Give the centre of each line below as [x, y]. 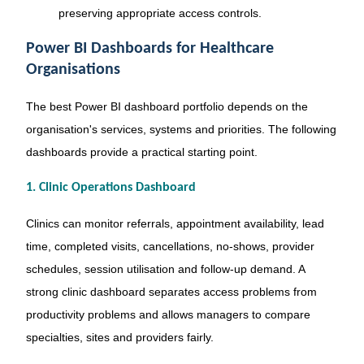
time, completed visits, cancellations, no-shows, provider [170, 246]
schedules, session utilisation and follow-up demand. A [165, 269]
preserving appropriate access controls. [160, 13]
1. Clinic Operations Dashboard [110, 188]
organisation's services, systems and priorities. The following [181, 130]
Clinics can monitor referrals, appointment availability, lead [175, 223]
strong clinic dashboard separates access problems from [171, 291]
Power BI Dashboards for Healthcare [149, 49]
